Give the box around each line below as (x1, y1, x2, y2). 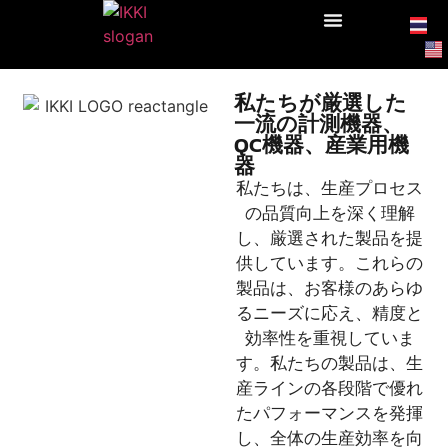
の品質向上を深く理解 (244, 200, 415, 226)
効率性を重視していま (244, 325, 415, 351)
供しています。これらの (236, 250, 423, 276)
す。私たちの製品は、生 (236, 350, 423, 376)
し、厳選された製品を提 (236, 225, 423, 251)
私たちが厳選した (234, 87, 407, 118)
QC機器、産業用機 (234, 129, 409, 160)
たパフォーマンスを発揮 (236, 400, 423, 426)
